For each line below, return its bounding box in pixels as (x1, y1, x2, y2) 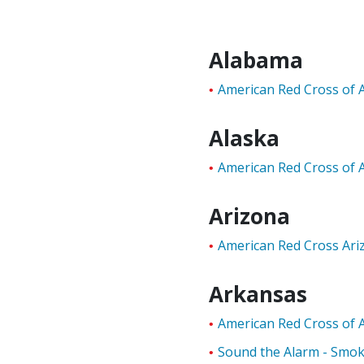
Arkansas (209, 279, 308, 309)
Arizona (209, 201, 291, 231)
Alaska (209, 123, 280, 153)
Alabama (209, 45, 304, 75)
